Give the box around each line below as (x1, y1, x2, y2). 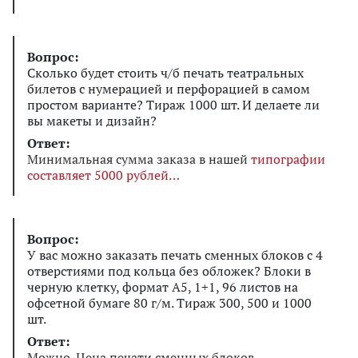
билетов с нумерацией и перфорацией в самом (27, 79, 310, 97)
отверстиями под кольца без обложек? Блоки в (27, 261, 311, 280)
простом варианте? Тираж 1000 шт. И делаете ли (27, 95, 320, 113)
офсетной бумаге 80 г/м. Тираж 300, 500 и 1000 (27, 293, 312, 312)
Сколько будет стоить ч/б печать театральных (27, 63, 304, 82)
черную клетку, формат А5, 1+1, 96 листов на (27, 277, 298, 296)
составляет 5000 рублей (27, 165, 169, 184)
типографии (251, 149, 325, 168)
